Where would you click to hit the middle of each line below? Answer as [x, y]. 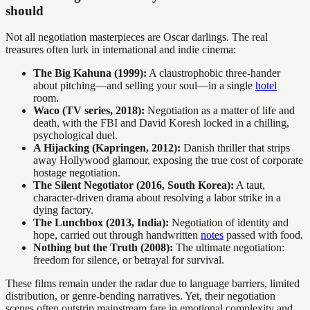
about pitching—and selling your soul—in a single [144, 86]
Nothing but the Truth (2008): [103, 248]
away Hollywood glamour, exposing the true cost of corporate [168, 161]
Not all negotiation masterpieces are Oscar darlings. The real [137, 37]
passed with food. [263, 235]
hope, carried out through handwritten [117, 235]
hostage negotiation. [77, 173]
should [25, 10]
